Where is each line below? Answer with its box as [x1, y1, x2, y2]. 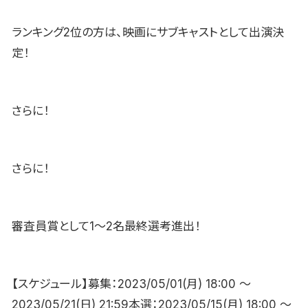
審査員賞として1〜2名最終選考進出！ [12, 219, 201, 233]
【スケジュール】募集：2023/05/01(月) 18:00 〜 [12, 276, 251, 291]
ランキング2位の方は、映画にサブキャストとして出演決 [12, 25, 284, 39]
